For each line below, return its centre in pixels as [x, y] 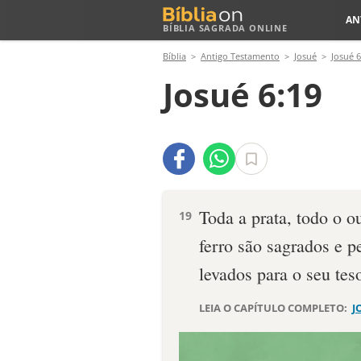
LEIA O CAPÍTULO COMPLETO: [274, 308]
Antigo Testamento [240, 56]
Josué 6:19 [243, 95]
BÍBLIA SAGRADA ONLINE [225, 28]
